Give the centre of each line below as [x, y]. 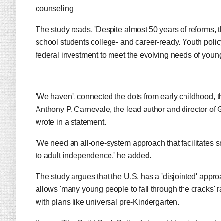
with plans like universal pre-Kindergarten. [108, 202]
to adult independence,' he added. [93, 156]
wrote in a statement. [71, 122]
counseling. [57, 9]
